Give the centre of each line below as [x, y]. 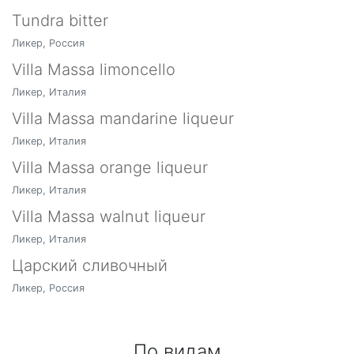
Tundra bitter [60, 21]
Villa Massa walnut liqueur [109, 217]
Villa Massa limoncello [94, 70]
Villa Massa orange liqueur [110, 168]
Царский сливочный [90, 265]
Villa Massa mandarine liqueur [123, 119]
